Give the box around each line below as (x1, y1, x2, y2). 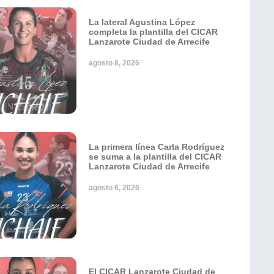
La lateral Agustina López (89, 17, 195, 28)
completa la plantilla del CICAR (89, 27, 218, 37)
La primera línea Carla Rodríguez (89, 142, 224, 152)
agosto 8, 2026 (89, 59, 139, 68)
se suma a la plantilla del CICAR (89, 152, 221, 162)
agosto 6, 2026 (89, 183, 139, 193)
